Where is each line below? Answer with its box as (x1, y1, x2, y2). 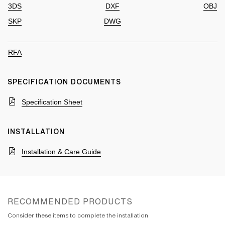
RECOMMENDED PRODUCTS (8, 197, 133, 205)
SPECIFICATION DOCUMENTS (8, 78, 121, 85)
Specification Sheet (22, 98, 82, 106)
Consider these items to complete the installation (8, 212, 148, 218)
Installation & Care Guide (22, 148, 101, 156)
